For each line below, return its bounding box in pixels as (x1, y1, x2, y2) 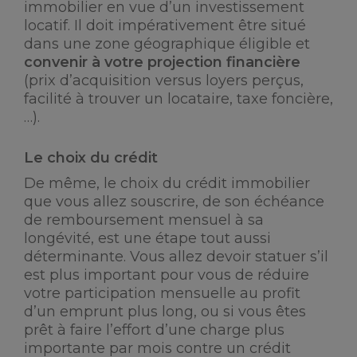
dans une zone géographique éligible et (24, 35, 310, 53)
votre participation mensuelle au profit (24, 284, 300, 302)
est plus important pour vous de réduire (24, 266, 309, 284)
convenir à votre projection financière (24, 53, 300, 71)
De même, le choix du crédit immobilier (24, 175, 310, 192)
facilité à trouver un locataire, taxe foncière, (24, 90, 333, 108)
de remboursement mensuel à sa (24, 211, 264, 229)
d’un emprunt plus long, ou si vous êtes (24, 303, 306, 320)
